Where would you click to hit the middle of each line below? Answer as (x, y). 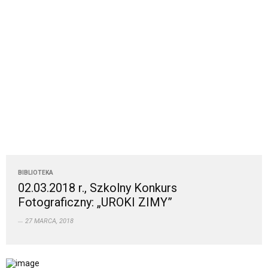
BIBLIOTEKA (36, 173)
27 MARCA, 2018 (49, 221)
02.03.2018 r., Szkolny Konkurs (98, 188)
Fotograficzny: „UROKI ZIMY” (95, 202)
